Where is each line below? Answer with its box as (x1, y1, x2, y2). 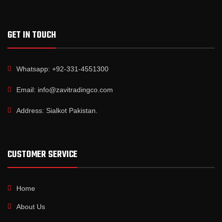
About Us (16, 203, 45, 211)
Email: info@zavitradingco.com (16, 86, 113, 94)
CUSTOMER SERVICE (7, 148, 77, 163)
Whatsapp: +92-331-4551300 (16, 65, 109, 73)
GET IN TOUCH (7, 28, 56, 43)
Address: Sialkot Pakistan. (16, 107, 98, 115)
